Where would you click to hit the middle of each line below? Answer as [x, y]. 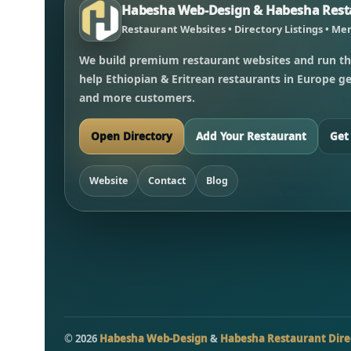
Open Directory [132, 137]
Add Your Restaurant [251, 137]
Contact [167, 181]
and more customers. [137, 98]
